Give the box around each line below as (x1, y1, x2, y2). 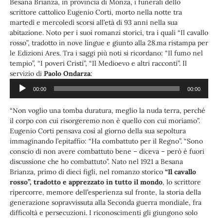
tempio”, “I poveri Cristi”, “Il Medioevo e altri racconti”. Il (10, 59, 187, 68)
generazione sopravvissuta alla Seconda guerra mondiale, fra (10, 198, 201, 207)
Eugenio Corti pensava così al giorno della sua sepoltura (10, 126, 186, 135)
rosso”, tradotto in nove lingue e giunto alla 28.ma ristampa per (10, 38, 208, 48)
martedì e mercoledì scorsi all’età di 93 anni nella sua (10, 18, 178, 27)
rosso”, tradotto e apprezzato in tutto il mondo (10, 177, 163, 186)
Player (92, 79, 111, 88)
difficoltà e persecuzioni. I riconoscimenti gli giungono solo (10, 208, 198, 217)
